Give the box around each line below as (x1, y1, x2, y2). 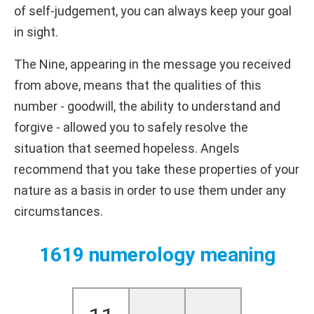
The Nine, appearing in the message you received (14, 56, 291, 71)
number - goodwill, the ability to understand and (14, 98, 280, 114)
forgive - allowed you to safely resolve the (14, 119, 248, 135)
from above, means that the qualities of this (14, 77, 261, 93)
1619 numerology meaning (39, 243, 275, 266)
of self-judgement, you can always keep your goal (14, 3, 292, 18)
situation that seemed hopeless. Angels (14, 140, 240, 156)
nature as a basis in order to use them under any (14, 182, 286, 198)
